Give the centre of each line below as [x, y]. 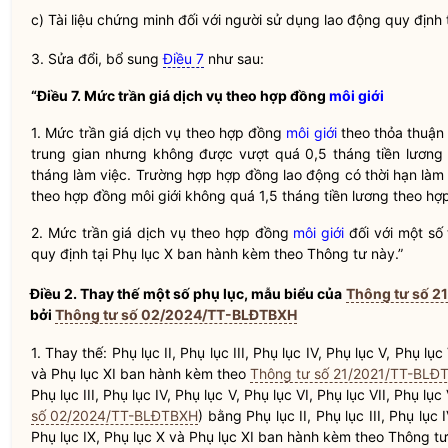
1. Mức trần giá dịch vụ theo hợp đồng [159, 132]
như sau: [234, 58]
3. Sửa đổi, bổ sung [97, 58]
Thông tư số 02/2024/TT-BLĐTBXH [176, 314]
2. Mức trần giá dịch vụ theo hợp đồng [162, 232]
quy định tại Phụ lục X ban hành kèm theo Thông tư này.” [217, 253]
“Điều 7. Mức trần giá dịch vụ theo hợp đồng [180, 95]
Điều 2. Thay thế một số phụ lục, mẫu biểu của [188, 293]
